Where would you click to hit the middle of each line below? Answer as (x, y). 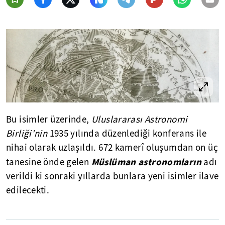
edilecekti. (28, 190)
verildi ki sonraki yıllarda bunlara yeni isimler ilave (113, 176)
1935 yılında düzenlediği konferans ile (127, 133)
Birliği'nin (27, 133)
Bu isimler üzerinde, (49, 119)
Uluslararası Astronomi (139, 119)
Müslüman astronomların (146, 161)
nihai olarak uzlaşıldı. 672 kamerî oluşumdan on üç (112, 147)
